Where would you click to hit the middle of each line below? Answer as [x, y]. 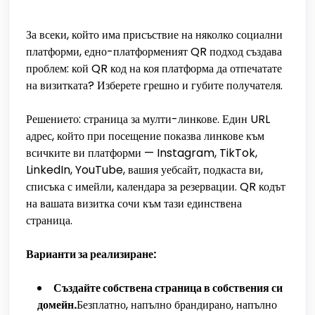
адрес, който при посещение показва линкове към [145, 136]
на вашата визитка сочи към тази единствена [134, 204]
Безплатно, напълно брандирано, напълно [177, 305]
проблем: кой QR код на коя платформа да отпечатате [154, 69]
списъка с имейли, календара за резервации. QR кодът [156, 187]
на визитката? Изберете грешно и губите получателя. [154, 85]
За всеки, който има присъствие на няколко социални [154, 35]
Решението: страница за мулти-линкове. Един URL [148, 119]
